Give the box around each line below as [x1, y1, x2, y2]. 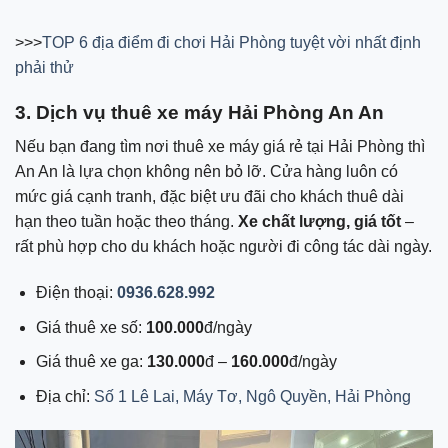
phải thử [15, 58, 74, 76]
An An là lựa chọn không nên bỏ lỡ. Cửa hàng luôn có [15, 163, 398, 181]
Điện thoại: [35, 284, 117, 302]
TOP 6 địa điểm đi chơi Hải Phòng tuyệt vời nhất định [42, 33, 421, 51]
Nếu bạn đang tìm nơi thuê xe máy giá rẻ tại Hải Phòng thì [15, 138, 425, 156]
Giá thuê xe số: [35, 318, 146, 336]
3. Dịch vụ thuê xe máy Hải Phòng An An [15, 101, 384, 123]
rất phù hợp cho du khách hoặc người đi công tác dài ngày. [15, 238, 432, 256]
